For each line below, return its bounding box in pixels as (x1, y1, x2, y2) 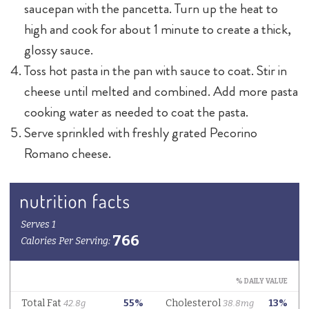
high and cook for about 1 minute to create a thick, (23, 19, 291, 40)
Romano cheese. (23, 143, 111, 164)
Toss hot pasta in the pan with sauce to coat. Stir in (23, 61, 287, 81)
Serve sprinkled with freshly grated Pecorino (23, 123, 257, 143)
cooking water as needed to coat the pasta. (23, 102, 248, 123)
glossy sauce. (23, 40, 93, 61)
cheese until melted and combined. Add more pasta (23, 81, 298, 102)
